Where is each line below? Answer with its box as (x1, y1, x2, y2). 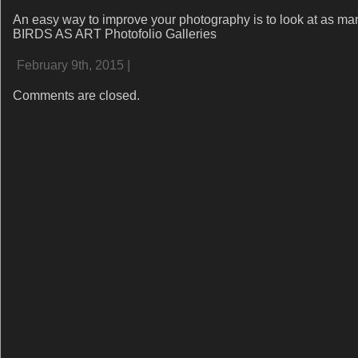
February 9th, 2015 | (17, 58, 130, 72)
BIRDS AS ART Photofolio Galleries (13, 27, 217, 41)
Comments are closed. (13, 89, 140, 102)
